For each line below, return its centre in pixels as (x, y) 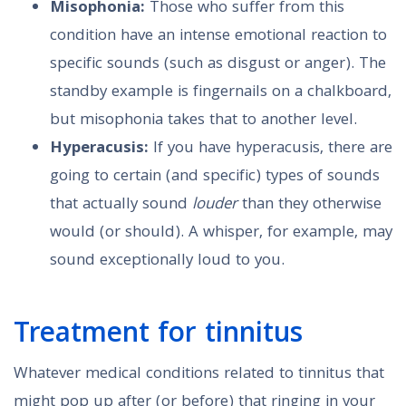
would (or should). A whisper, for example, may (221, 234)
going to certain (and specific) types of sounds (215, 178)
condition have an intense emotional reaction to (218, 37)
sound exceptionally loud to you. (167, 262)
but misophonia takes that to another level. (203, 121)
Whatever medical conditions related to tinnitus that (199, 375)
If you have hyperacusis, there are (271, 150)
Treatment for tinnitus (158, 336)
